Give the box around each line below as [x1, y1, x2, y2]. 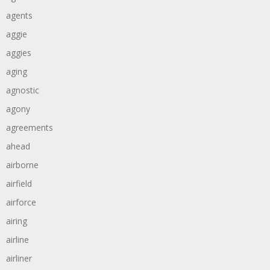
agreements [6, 122, 53, 133]
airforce [6, 196, 36, 208]
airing [6, 215, 27, 227]
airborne [6, 159, 39, 171]
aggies [6, 47, 31, 58]
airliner [6, 253, 32, 264]
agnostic [6, 84, 39, 96]
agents [6, 10, 33, 21]
